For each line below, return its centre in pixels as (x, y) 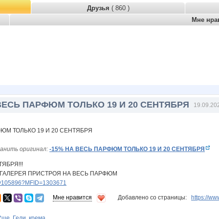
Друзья (99, 8)
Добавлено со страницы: (154, 198)
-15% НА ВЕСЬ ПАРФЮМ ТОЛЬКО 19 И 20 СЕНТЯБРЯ (127, 149)
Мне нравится (72, 198)
